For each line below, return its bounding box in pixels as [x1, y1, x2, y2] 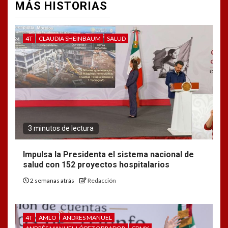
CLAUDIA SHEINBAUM [39, 35, 101, 43]
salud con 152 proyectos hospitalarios [23, 160, 169, 170]
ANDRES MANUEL [63, 214, 112, 222]
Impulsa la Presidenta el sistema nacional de [23, 150, 194, 160]
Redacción [88, 177, 116, 185]
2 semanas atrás [29, 177, 75, 185]
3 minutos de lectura [28, 124, 94, 133]
